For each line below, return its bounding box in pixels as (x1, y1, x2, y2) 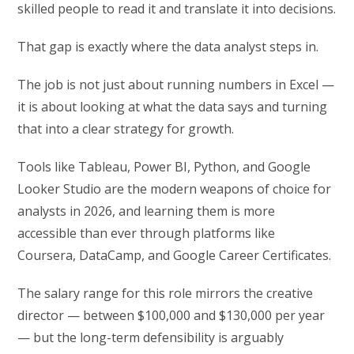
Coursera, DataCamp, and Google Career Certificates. (17, 247, 332, 265)
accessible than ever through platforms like (17, 224, 276, 243)
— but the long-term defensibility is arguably (17, 329, 284, 347)
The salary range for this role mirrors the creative (17, 284, 314, 303)
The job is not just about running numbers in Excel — (17, 76, 335, 94)
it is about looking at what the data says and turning (17, 98, 328, 116)
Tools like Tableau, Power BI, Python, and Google (17, 158, 311, 176)
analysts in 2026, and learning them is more (17, 202, 276, 220)
